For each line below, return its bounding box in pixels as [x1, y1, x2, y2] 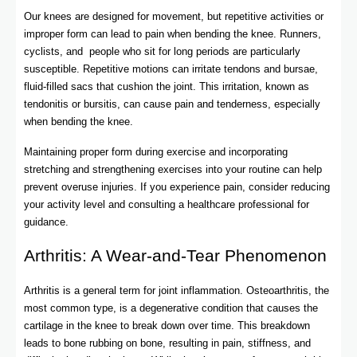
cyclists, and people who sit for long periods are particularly [24, 45, 300, 57]
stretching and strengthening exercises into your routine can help [24, 163, 322, 175]
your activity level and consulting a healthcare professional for [24, 198, 309, 210]
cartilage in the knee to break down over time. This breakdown [24, 320, 310, 332]
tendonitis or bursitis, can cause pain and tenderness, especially [24, 97, 320, 110]
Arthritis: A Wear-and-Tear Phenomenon [24, 246, 327, 266]
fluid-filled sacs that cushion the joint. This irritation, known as [24, 80, 309, 92]
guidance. [24, 215, 69, 228]
